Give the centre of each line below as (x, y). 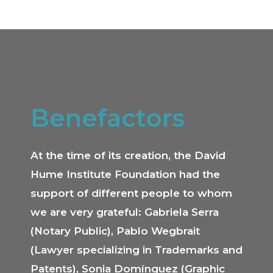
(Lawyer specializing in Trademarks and (136, 250)
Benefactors (108, 118)
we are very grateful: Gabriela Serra (125, 212)
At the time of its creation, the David (128, 155)
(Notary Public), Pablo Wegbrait (115, 231)
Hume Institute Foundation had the (125, 174)
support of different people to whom (131, 193)
